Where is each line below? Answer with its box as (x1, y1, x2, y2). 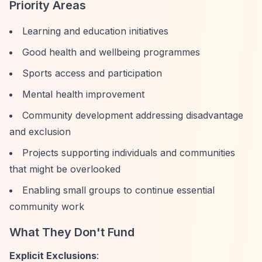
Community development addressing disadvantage (22, 109, 243, 121)
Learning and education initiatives (22, 25, 168, 37)
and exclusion (9, 126, 71, 137)
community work (9, 201, 84, 212)
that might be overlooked (9, 163, 120, 175)
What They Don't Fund (9, 225, 135, 239)
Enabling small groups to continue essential (22, 184, 215, 196)
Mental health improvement (22, 88, 144, 100)
